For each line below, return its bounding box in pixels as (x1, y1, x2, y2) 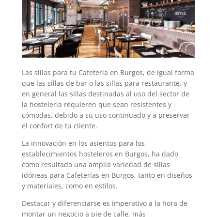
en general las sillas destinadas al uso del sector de (21, 89, 189, 99)
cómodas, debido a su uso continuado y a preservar (21, 110, 190, 120)
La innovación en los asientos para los (21, 139, 145, 148)
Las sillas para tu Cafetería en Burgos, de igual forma (21, 68, 194, 77)
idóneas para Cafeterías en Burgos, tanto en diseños (21, 170, 192, 180)
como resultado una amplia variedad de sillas (21, 160, 170, 170)
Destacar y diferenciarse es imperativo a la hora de (21, 199, 187, 208)
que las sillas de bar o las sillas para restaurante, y (21, 78, 187, 88)
